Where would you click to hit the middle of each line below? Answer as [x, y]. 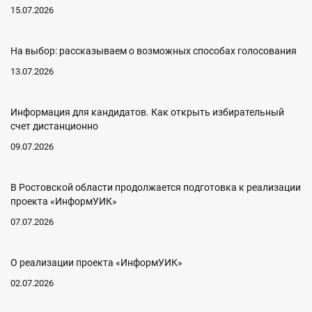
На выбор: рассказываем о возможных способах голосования [154, 51]
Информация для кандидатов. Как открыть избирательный [147, 112]
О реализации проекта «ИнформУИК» [96, 263]
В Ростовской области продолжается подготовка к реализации [156, 187]
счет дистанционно [54, 126]
